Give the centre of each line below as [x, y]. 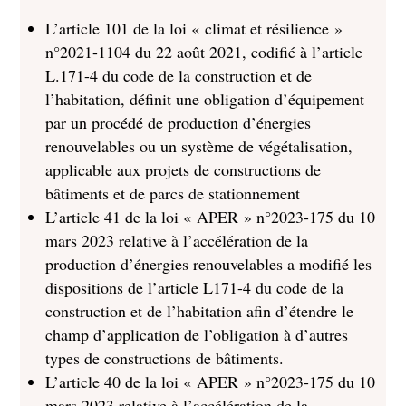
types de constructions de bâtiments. [165, 358]
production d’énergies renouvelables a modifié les [209, 264]
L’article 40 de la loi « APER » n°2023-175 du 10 [211, 382]
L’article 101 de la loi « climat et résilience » [194, 28]
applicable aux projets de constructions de [184, 169]
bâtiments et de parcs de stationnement [173, 193]
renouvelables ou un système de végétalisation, [199, 146]
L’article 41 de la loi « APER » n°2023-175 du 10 [211, 217]
